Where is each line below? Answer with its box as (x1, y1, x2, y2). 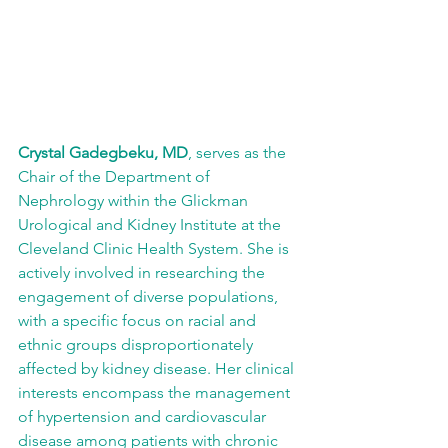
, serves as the (188, 142, 290, 162)
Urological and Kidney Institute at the (18, 214, 285, 234)
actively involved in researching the (18, 262, 269, 282)
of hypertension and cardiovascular (18, 406, 270, 426)
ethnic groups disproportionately (18, 334, 257, 354)
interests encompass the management (18, 382, 294, 402)
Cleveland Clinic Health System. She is (18, 238, 293, 258)
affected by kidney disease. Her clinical (18, 358, 298, 378)
